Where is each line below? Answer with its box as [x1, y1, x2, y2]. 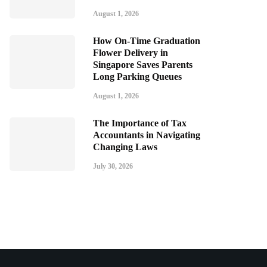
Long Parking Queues [93, 72, 182, 82]
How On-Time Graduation [93, 36, 200, 46]
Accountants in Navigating [93, 130, 200, 140]
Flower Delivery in [93, 48, 168, 58]
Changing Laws [93, 142, 157, 152]
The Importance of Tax [93, 118, 187, 128]
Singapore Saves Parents [93, 60, 193, 70]
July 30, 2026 [93, 162, 133, 170]
